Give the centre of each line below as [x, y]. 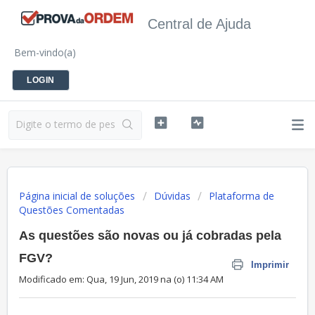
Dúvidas [172, 196]
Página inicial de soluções [78, 196]
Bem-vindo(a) [45, 52]
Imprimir [270, 265]
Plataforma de [242, 196]
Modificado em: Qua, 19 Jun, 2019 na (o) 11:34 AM [121, 279]
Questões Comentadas [72, 210]
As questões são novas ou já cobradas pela [150, 236]
